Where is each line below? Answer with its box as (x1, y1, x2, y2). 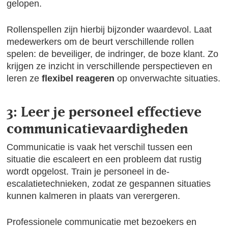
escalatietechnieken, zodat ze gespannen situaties (7, 179, 211, 189)
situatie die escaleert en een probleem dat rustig (7, 154, 202, 164)
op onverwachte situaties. (115, 73, 221, 83)
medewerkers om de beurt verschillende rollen (7, 37, 194, 47)
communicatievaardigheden (7, 120, 189, 136)
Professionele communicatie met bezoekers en (7, 217, 197, 227)
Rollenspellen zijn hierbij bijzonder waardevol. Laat (7, 24, 212, 35)
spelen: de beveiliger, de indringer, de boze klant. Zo (7, 49, 219, 59)
